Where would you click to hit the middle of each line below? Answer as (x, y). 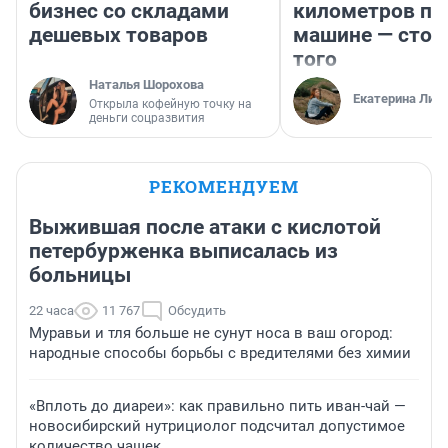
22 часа (51, 311)
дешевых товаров (118, 35)
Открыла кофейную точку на (170, 104)
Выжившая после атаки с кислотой (205, 227)
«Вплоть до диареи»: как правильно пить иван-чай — (217, 406)
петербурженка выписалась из (183, 251)
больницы (80, 275)
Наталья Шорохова (146, 85)
